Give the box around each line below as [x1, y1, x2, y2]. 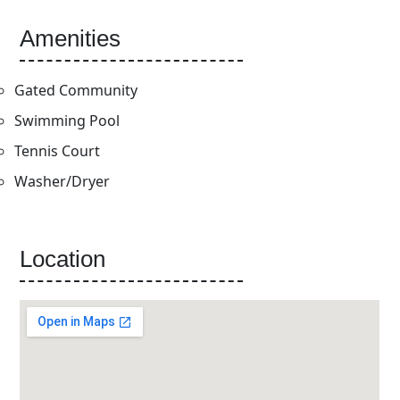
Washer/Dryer [14, 171, 111, 191]
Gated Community [14, 80, 138, 100]
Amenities [20, 25, 121, 52]
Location [20, 246, 106, 272]
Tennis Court [14, 141, 101, 161]
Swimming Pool [14, 111, 121, 130]
